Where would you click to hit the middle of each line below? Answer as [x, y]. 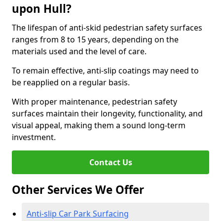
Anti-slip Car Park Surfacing [78, 214]
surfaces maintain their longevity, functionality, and [107, 113]
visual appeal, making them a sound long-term [99, 125]
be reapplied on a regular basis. [71, 82]
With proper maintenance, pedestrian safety [94, 102]
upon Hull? [42, 9]
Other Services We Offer [78, 190]
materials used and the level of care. [79, 51]
